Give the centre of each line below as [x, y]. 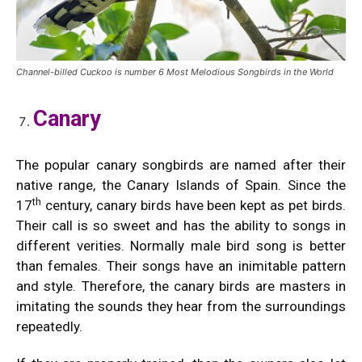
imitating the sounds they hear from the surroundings [181, 307]
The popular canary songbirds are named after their [181, 165]
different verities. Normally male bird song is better [181, 246]
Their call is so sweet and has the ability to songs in [181, 226]
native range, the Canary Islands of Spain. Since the [181, 185]
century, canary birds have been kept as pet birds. [194, 206]
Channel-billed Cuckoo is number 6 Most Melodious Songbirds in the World [175, 72]
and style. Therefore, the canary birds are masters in [181, 286]
